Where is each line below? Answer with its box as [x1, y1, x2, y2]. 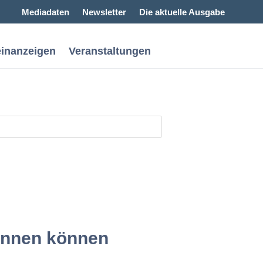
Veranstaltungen [68, 45, 151, 57]
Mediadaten [22, 7, 70, 17]
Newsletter [82, 7, 127, 17]
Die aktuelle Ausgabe [139, 7, 225, 17]
